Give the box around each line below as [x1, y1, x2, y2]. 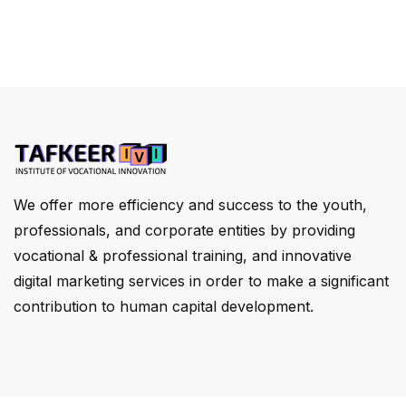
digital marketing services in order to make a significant [14, 271, 389, 290]
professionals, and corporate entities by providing [14, 220, 355, 239]
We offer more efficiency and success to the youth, [14, 195, 367, 214]
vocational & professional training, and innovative [14, 246, 352, 265]
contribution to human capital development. [14, 296, 314, 315]
